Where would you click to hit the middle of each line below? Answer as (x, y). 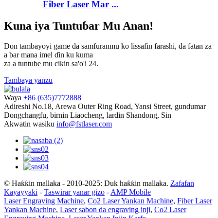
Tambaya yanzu (28, 80)
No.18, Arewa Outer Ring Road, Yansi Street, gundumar (119, 107)
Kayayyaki (21, 192)
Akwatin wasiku (29, 124)
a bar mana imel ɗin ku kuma (48, 55)
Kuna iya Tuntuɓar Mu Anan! (79, 26)
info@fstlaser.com (84, 124)
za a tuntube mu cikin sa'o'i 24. (51, 64)
